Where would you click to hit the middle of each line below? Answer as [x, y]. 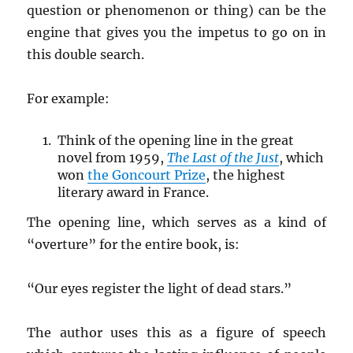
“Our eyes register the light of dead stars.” [160, 289]
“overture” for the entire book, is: [135, 245]
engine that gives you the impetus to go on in [176, 33]
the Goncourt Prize [146, 175]
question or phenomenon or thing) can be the [176, 11]
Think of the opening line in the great [175, 141]
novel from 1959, [112, 158]
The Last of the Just [223, 158]
